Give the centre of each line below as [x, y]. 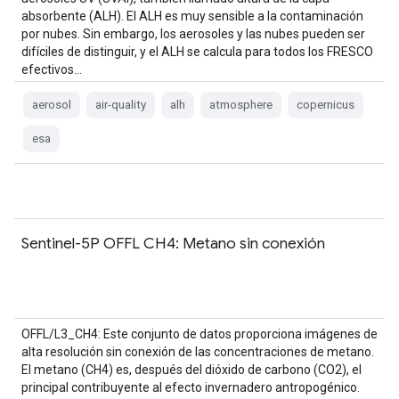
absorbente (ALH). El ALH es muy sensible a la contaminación [192, 16]
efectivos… [52, 69]
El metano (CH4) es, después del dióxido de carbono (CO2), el [191, 370]
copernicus [326, 105]
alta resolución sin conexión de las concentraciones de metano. [198, 352]
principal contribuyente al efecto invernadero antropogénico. [191, 387]
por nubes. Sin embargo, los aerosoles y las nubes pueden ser [193, 34]
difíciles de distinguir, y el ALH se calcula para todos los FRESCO [197, 52]
